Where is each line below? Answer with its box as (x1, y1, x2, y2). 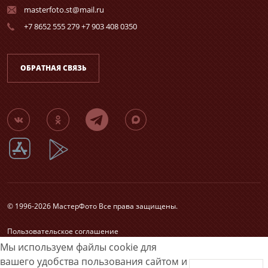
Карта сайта (7, 248, 50, 258)
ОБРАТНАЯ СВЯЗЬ (20, 63, 86, 74)
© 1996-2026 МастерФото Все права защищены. (7, 201, 178, 211)
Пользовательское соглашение (7, 226, 118, 236)
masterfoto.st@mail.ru (23, 4, 104, 16)
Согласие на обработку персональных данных (7, 237, 170, 247)
